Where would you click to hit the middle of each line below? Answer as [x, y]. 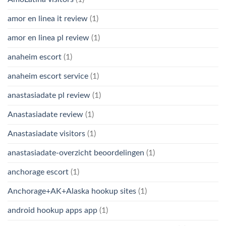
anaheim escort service [48, 76]
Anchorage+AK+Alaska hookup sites [72, 191]
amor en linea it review [48, 18]
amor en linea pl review [48, 38]
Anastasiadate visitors [46, 133]
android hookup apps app [52, 210]
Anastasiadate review [45, 114]
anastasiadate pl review [49, 95]
